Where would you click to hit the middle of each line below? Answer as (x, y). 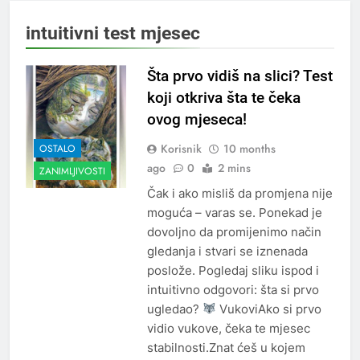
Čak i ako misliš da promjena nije (239, 193)
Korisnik (181, 148)
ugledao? (174, 309)
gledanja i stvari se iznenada (227, 251)
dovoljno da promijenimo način (234, 231)
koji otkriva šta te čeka (223, 97)
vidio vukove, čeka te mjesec (228, 328)
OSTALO (57, 149)
